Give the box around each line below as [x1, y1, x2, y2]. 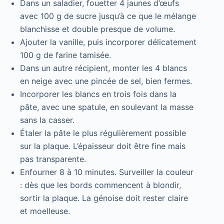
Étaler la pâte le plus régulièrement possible [20, 127, 186, 138]
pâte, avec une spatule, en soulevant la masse [20, 101, 193, 112]
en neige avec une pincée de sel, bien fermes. [20, 75, 192, 86]
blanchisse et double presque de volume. [20, 23, 175, 34]
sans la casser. [20, 114, 74, 125]
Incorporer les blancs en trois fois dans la [20, 88, 176, 99]
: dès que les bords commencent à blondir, [20, 179, 181, 190]
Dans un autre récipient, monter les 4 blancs [20, 62, 187, 73]
